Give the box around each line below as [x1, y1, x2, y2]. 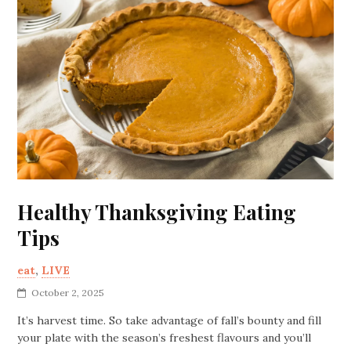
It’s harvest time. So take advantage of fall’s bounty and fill [17, 313, 322, 327]
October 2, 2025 [31, 286, 105, 299]
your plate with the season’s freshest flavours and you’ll [17, 330, 312, 345]
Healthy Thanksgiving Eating [17, 197, 297, 226]
